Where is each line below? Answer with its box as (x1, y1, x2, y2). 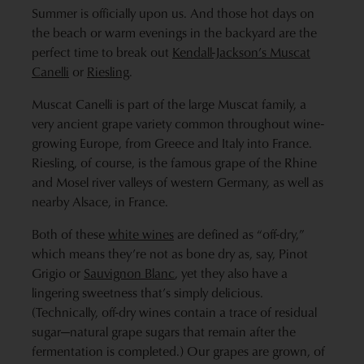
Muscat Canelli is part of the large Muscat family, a (32, 95, 306, 114)
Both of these (32, 225, 108, 244)
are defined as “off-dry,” (174, 225, 305, 244)
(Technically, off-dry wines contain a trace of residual (32, 303, 317, 322)
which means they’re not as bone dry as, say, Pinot (32, 245, 308, 263)
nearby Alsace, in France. (32, 193, 168, 211)
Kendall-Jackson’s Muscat (172, 43, 310, 62)
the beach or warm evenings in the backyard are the (32, 24, 317, 42)
